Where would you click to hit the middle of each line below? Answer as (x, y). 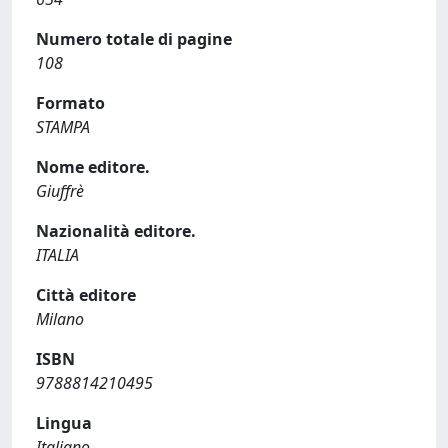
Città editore (86, 295)
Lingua (64, 423)
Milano (60, 319)
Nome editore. (93, 167)
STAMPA (63, 127)
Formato (70, 103)
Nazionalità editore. (116, 231)
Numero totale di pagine (134, 39)
